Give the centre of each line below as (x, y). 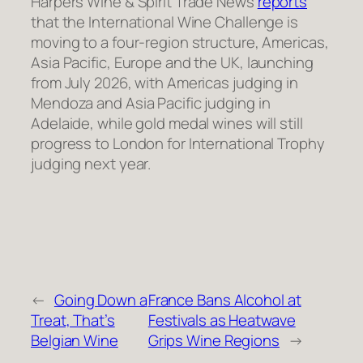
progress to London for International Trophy (178, 143)
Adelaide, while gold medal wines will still (167, 123)
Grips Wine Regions (214, 340)
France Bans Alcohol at (224, 299)
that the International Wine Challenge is (164, 21)
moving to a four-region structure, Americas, (180, 42)
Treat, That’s (73, 320)
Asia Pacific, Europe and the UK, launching (172, 62)
